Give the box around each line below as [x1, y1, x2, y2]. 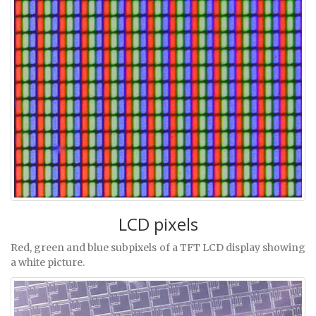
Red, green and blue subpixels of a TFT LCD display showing [11, 241, 305, 255]
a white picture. [11, 256, 85, 269]
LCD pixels [118, 212, 198, 236]
